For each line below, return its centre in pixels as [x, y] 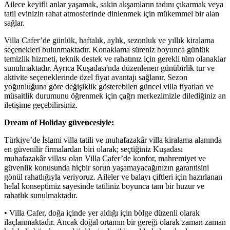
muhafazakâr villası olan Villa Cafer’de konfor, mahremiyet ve [105, 158]
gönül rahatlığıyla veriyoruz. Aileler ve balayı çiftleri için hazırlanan [113, 177]
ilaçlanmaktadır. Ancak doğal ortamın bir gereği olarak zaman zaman [115, 222]
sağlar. [14, 23]
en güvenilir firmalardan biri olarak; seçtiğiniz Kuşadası [93, 149]
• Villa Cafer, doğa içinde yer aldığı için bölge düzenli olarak [102, 213]
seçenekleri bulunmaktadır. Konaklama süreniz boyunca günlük [107, 49]
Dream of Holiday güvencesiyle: [59, 122]
